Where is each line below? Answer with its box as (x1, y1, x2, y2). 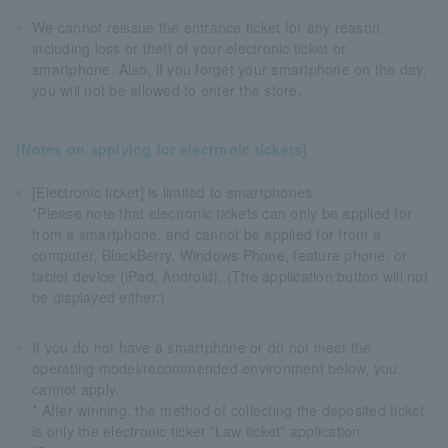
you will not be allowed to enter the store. (32, 79, 302, 100)
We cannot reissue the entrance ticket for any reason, (32, 16, 385, 37)
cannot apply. (32, 378, 120, 399)
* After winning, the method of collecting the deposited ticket (32, 399, 425, 420)
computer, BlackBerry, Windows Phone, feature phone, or (32, 244, 408, 265)
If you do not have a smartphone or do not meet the (32, 336, 372, 357)
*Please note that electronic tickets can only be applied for (32, 202, 413, 223)
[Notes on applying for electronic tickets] (16, 138, 308, 159)
